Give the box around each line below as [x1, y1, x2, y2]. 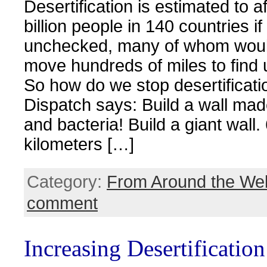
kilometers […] [24, 135, 134, 154]
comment [27, 194, 98, 213]
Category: [27, 172, 107, 192]
